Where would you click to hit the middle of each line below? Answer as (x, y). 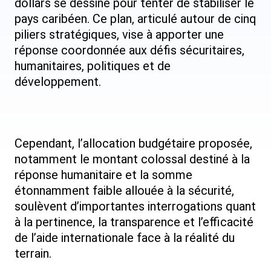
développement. (58, 82)
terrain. (33, 254)
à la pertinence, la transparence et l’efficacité (134, 222)
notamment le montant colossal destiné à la (132, 159)
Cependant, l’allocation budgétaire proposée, (133, 144)
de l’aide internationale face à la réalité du (125, 238)
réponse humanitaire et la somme (103, 175)
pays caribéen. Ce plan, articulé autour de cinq (135, 19)
